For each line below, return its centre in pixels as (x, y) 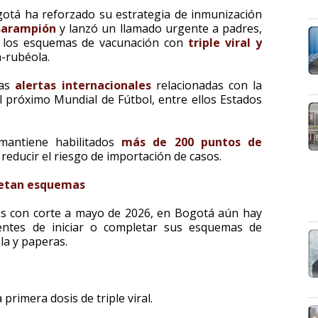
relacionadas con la (207, 85)
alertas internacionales (83, 85)
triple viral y (225, 43)
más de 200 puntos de (192, 142)
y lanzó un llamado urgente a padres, (159, 28)
